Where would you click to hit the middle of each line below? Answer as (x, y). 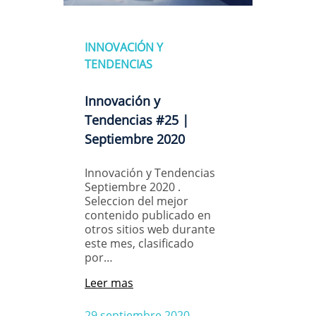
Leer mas (109, 282)
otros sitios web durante (150, 229)
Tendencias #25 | (137, 120)
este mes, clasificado (139, 243)
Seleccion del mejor (136, 201)
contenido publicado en (148, 215)
